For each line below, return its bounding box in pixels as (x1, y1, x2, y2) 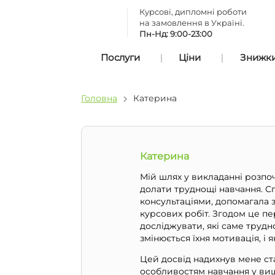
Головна (81, 93, 117, 104)
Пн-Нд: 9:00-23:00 (139, 29, 212, 39)
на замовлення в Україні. (139, 18, 244, 28)
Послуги (100, 52, 140, 63)
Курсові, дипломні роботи (139, 7, 247, 17)
